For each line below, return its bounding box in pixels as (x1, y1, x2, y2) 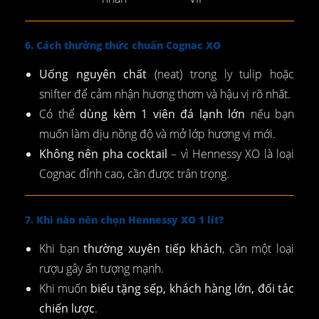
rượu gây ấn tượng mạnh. (39, 261, 164, 277)
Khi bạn (39, 241, 84, 257)
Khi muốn (39, 281, 90, 297)
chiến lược (39, 300, 95, 317)
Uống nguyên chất (39, 66, 147, 83)
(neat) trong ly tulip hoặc (147, 66, 295, 83)
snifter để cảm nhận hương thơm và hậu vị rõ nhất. (39, 86, 291, 103)
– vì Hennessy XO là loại (167, 146, 294, 162)
